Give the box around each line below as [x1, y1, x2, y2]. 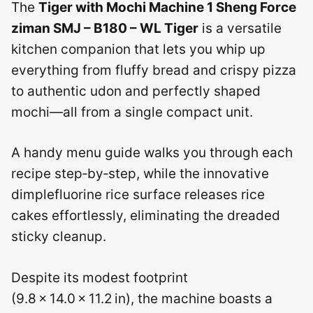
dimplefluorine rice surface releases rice [11, 187, 265, 203]
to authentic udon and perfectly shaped [11, 82, 261, 99]
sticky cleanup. [11, 228, 106, 245]
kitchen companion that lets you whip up [11, 41, 265, 57]
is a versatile [198, 20, 282, 36]
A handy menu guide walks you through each [11, 145, 293, 161]
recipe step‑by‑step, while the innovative [11, 166, 269, 182]
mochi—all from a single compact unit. [11, 103, 253, 120]
